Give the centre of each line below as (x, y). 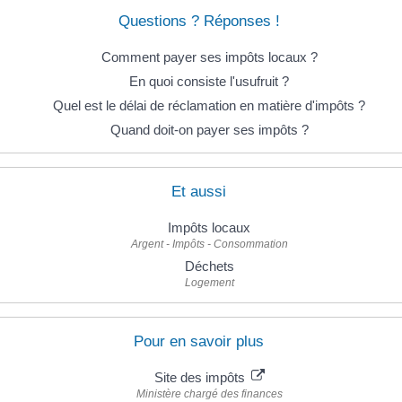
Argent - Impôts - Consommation (209, 244)
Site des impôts (201, 377)
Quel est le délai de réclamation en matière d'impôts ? (209, 106)
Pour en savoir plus (199, 341)
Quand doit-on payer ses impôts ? (209, 130)
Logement (209, 282)
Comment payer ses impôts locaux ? (209, 57)
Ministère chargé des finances (209, 393)
